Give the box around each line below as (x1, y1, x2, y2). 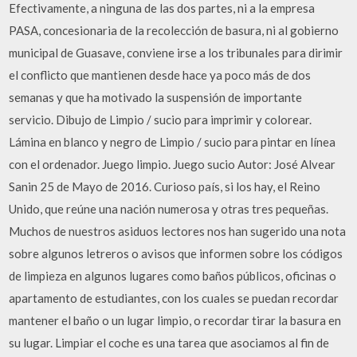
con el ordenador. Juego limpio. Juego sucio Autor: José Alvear (9, 156, 336, 171)
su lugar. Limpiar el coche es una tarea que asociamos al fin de (9, 335, 330, 350)
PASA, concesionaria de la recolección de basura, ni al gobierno (9, 22, 339, 37)
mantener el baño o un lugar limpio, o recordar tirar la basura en (9, 312, 342, 328)
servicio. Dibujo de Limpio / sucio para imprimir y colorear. (9, 112, 312, 127)
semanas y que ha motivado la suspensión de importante (9, 89, 303, 104)
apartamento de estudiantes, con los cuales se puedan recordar (9, 290, 339, 305)
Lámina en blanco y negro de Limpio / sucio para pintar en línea (9, 134, 336, 149)
